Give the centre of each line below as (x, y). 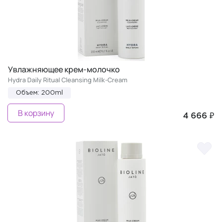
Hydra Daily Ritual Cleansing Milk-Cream (68, 80)
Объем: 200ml (39, 93)
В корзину (36, 113)
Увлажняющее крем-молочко (64, 69)
